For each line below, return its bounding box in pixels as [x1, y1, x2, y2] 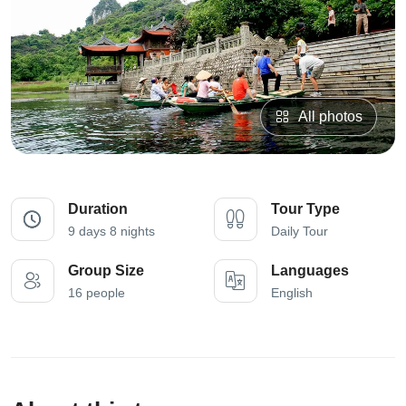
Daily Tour [271, 224, 328, 239]
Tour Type [271, 201, 340, 217]
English [271, 285, 313, 301]
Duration [68, 201, 128, 217]
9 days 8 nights [68, 224, 155, 239]
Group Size [68, 263, 144, 279]
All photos [298, 109, 362, 125]
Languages [271, 263, 349, 279]
